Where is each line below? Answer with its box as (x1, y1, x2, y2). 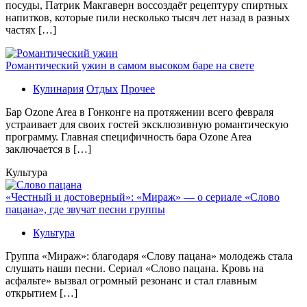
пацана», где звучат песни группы (5, 203, 165, 215)
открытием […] (5, 286, 77, 299)
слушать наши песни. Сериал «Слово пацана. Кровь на (5, 262, 264, 274)
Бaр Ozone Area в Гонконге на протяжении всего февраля (5, 106, 273, 118)
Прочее (121, 82, 155, 95)
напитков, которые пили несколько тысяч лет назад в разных (5, 11, 290, 23)
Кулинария (33, 82, 84, 95)
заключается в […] (5, 143, 91, 155)
